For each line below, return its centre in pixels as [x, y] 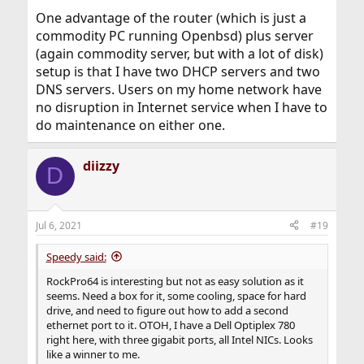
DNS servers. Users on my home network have [178, 89]
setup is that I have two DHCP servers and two [178, 71]
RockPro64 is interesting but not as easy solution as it [175, 281]
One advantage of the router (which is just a [171, 17]
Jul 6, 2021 [58, 225]
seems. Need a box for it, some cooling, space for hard [176, 295]
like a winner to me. [93, 354]
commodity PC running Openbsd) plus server [174, 35]
